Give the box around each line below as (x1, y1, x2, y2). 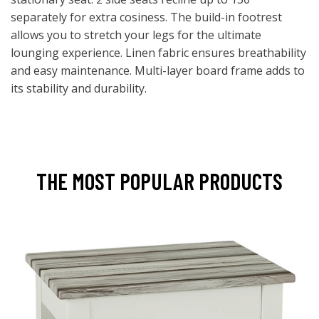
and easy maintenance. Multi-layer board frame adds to (11, 63, 305, 78)
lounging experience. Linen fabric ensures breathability (11, 45, 306, 61)
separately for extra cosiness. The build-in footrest (11, 9, 282, 25)
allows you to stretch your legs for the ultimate (11, 27, 261, 43)
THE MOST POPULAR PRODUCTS (36, 167, 283, 194)
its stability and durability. (11, 80, 147, 96)
